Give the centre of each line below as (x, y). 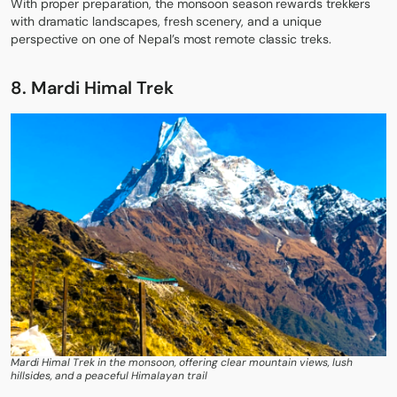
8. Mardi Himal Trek (92, 87)
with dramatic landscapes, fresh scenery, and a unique (166, 21)
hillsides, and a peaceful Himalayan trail (109, 376)
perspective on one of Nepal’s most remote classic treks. (171, 39)
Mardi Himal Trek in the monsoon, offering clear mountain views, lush (182, 363)
